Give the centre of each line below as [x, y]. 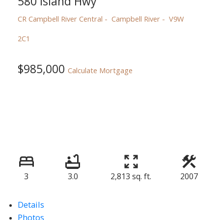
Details [31, 205]
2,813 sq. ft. [131, 177]
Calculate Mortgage [100, 70]
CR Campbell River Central [60, 18]
